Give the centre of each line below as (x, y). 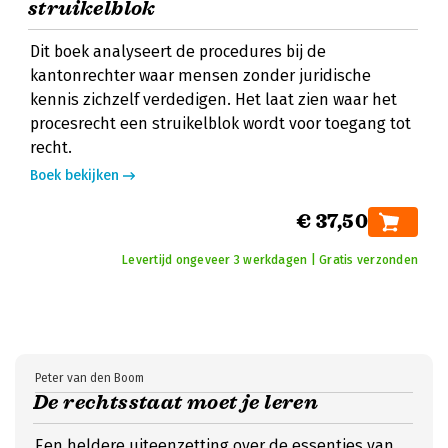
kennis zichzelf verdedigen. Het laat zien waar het (213, 99)
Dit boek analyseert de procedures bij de (178, 51)
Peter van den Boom (89, 378)
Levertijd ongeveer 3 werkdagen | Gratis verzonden (270, 260)
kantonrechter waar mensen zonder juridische (200, 75)
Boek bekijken (74, 175)
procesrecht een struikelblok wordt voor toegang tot (220, 123)
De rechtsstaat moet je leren (176, 402)
